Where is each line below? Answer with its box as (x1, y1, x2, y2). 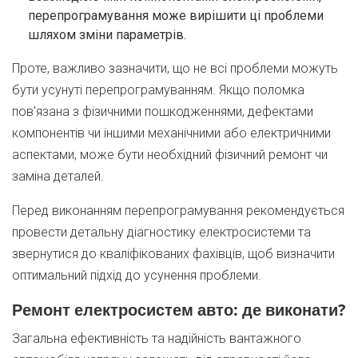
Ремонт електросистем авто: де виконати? (12, 299, 346, 320)
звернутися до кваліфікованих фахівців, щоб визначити (12, 246, 335, 261)
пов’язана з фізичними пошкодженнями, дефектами (12, 104, 313, 119)
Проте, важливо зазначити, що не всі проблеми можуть (12, 61, 338, 76)
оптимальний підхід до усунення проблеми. (12, 268, 261, 283)
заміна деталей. (12, 169, 104, 184)
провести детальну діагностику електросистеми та (12, 225, 311, 240)
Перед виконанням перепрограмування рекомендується (12, 203, 344, 218)
